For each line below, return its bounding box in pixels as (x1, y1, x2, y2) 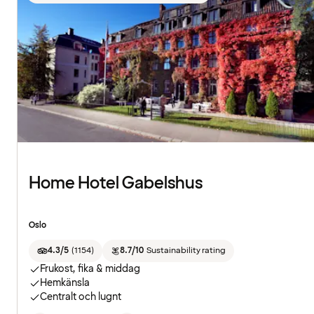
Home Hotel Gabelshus (29, 172, 203, 196)
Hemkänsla (40, 276, 90, 290)
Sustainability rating (146, 245, 226, 257)
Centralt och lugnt (40, 290, 121, 304)
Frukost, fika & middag (40, 262, 140, 276)
